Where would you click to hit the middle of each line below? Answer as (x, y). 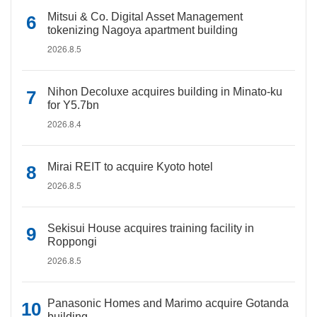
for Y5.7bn (73, 105)
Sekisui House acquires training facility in (151, 228)
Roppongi (72, 242)
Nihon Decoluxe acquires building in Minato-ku (165, 92)
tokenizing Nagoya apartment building (143, 30)
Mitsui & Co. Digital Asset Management (145, 17)
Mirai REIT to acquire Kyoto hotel (130, 167)
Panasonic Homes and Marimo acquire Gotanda (168, 303)
